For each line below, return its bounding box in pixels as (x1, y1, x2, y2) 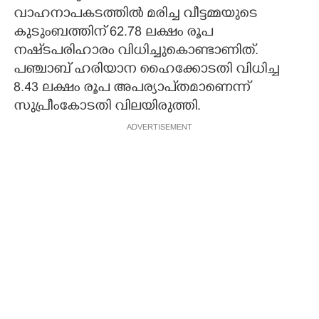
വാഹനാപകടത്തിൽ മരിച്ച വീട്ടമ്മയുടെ (14, 6, 257, 23)
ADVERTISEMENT (127, 122, 192, 133)
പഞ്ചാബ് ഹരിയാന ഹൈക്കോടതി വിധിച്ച (14, 61, 279, 79)
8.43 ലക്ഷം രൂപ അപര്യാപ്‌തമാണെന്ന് (14, 80, 250, 98)
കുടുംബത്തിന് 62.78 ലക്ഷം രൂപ (14, 24, 213, 42)
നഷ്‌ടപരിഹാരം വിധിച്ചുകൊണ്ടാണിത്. (14, 43, 258, 61)
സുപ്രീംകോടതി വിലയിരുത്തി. (14, 98, 201, 116)
